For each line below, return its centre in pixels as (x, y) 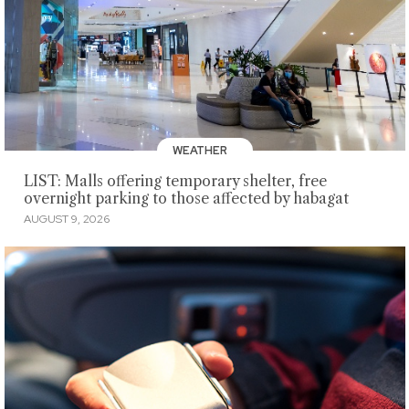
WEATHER (201, 150)
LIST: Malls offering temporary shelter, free (175, 182)
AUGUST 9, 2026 (66, 219)
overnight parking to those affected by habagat (186, 199)
